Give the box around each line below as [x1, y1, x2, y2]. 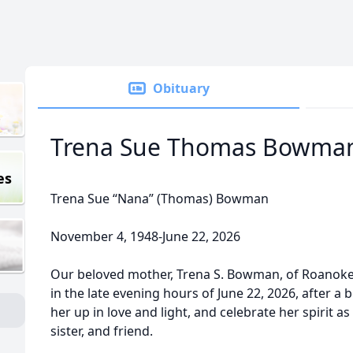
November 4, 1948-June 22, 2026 [50, 228, 240, 245]
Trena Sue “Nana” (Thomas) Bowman [50, 190, 269, 207]
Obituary [153, 80, 210, 97]
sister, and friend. [50, 322, 153, 340]
